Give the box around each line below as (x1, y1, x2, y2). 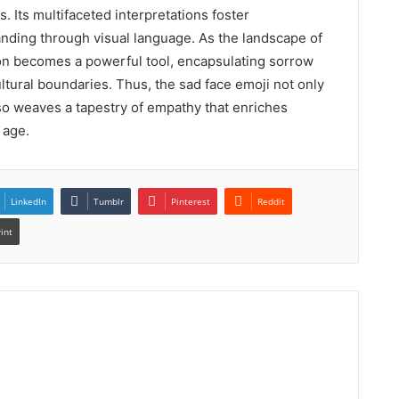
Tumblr (94, 195, 124, 208)
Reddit (257, 195, 285, 208)
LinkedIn (11, 195, 46, 208)
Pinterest (171, 195, 210, 208)
